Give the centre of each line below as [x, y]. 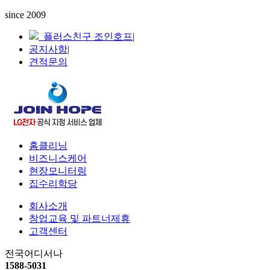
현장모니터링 [58, 171]
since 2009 [25, 15]
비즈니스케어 [58, 158]
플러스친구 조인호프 [86, 36]
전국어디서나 [35, 253]
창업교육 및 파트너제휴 [80, 218]
